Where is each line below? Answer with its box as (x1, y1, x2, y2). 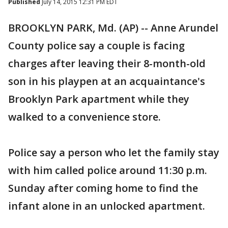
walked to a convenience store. (8, 110, 161, 124)
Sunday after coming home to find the (8, 181, 198, 195)
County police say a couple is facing (8, 39, 185, 52)
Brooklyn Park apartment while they (8, 92, 189, 106)
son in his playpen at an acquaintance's (8, 74, 205, 88)
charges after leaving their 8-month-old (8, 56, 206, 70)
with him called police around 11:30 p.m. (8, 163, 207, 177)
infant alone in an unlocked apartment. (8, 199, 205, 213)
